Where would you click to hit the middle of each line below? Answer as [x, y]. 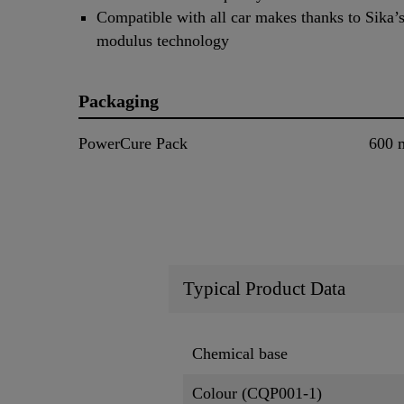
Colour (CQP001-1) [257, 393]
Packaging [119, 101]
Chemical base [240, 353]
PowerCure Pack [133, 144]
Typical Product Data [264, 288]
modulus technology [163, 41]
